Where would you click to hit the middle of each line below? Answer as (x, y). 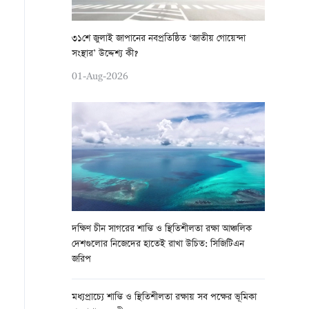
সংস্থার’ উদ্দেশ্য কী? (105, 54)
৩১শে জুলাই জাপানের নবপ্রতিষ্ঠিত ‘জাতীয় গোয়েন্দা (159, 39)
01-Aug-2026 (100, 76)
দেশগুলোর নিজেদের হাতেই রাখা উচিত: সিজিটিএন (158, 245)
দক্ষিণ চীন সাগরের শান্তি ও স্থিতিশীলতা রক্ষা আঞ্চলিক (162, 229)
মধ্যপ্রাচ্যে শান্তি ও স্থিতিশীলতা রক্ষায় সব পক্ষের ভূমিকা (164, 298)
